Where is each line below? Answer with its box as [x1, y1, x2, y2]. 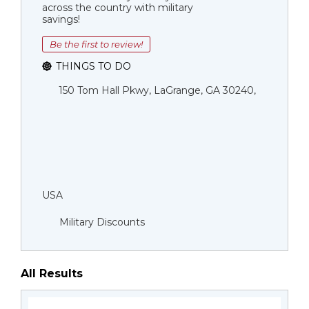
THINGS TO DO [56, 60, 131, 72]
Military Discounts [59, 216, 145, 228]
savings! [42, 13, 80, 26]
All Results [21, 267, 83, 280]
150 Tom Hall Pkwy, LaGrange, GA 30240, [59, 84, 256, 97]
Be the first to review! [50, 39, 143, 50]
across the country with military [42, 1, 193, 14]
